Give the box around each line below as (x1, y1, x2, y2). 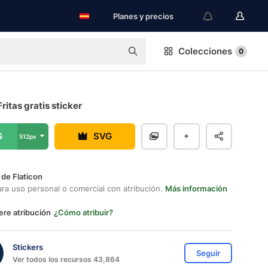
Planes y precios (113, 11, 173, 21)
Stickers (13, 242, 43, 252)
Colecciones (178, 45, 232, 57)
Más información (165, 184, 227, 193)
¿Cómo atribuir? (54, 208, 113, 217)
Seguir (196, 248, 220, 258)
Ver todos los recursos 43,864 (13, 254, 120, 264)
